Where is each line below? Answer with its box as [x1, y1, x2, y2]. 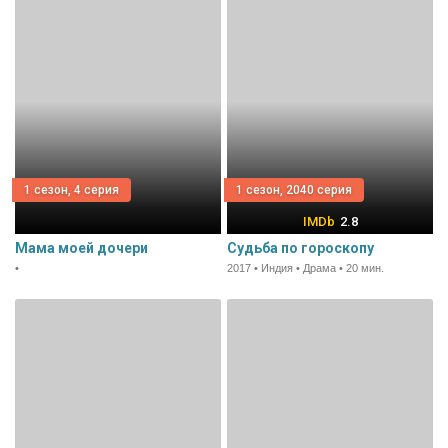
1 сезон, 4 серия [24, 183, 119, 198]
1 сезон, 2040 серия [236, 183, 352, 198]
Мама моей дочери [15, 240, 148, 257]
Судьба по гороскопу [227, 240, 374, 257]
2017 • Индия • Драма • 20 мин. [227, 262, 384, 275]
